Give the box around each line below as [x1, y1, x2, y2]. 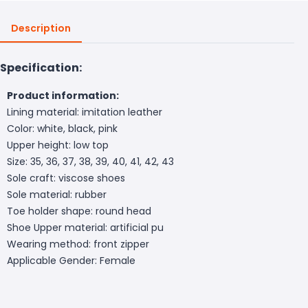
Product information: [7, 88, 119, 102]
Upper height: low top [7, 137, 109, 152]
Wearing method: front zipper [7, 236, 149, 251]
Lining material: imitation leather [7, 104, 162, 119]
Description [11, 21, 71, 35]
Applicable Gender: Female [7, 253, 135, 267]
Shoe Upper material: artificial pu [7, 220, 164, 234]
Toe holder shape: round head [7, 203, 151, 218]
